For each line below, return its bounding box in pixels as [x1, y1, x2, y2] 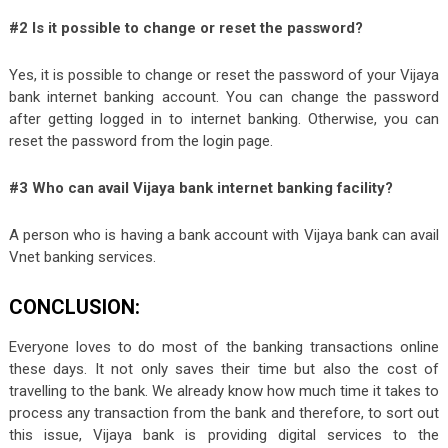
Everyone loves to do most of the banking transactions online [8, 338, 440, 357]
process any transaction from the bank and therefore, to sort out [8, 404, 440, 423]
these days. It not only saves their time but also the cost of [8, 360, 440, 379]
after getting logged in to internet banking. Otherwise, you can [8, 110, 440, 129]
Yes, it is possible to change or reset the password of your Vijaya [8, 66, 440, 85]
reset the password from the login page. [8, 132, 273, 151]
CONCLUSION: [8, 295, 140, 320]
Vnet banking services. [8, 248, 156, 267]
